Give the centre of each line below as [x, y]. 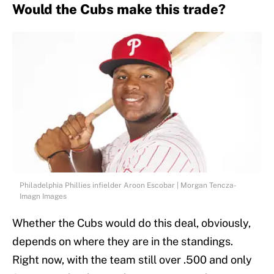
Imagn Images [43, 196]
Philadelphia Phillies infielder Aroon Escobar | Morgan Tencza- [128, 185]
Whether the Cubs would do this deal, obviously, [131, 223]
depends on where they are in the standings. [123, 241]
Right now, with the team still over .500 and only [132, 259]
